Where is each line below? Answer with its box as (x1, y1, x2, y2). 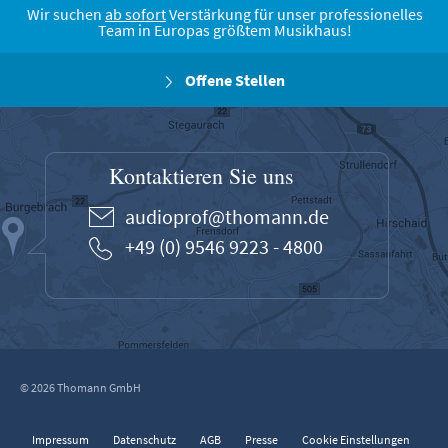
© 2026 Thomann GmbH (20, 380, 141, 396)
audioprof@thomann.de (125, 204, 329, 230)
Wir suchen (27, 4, 105, 25)
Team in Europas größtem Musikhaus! (98, 20, 352, 41)
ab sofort (105, 4, 166, 25)
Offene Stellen (182, 70, 285, 91)
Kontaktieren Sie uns (109, 161, 294, 191)
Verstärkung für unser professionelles (166, 4, 423, 25)
